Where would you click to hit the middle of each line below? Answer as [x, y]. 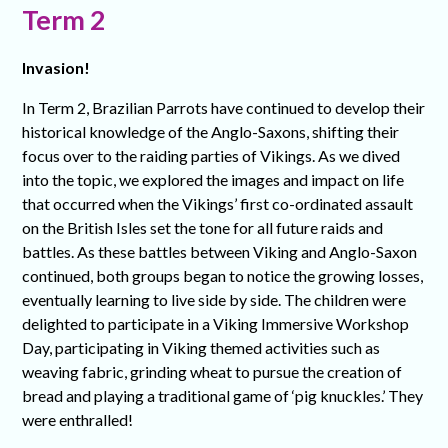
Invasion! [56, 68]
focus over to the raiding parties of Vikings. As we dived [211, 156]
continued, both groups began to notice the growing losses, [223, 276]
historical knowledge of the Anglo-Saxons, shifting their [211, 132]
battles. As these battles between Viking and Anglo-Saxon [220, 252]
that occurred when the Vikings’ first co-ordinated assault [218, 204]
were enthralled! [78, 420]
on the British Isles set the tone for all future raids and [203, 228]
